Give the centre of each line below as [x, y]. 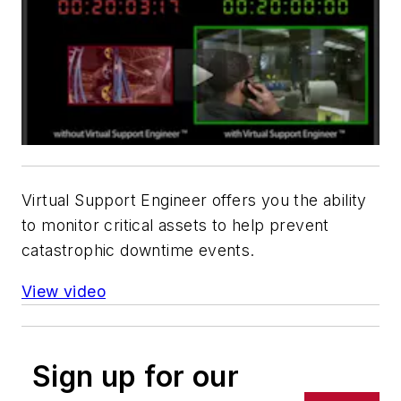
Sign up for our [136, 376]
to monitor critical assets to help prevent [175, 225]
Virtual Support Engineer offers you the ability [194, 200]
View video [64, 291]
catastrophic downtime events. [138, 250]
